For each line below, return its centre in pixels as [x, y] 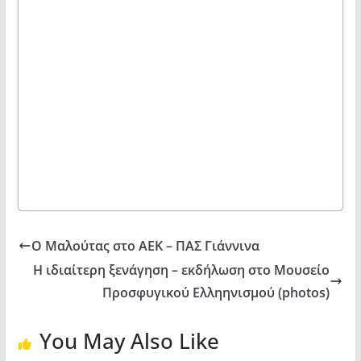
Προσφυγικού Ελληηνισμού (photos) [216, 292]
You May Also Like [129, 340]
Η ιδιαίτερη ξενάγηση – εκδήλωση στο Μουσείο [182, 270]
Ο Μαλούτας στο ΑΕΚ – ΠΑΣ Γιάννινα [145, 245]
